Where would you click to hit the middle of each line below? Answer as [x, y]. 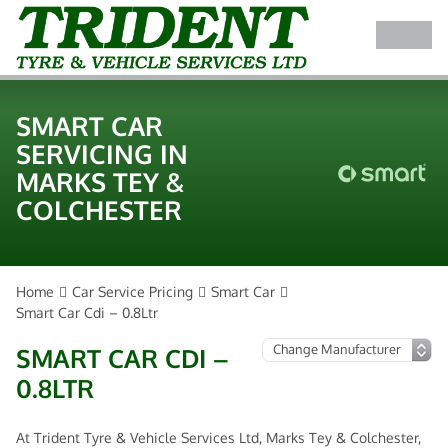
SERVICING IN [102, 153]
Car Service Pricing [132, 291]
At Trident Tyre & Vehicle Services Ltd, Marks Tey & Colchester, [218, 437]
